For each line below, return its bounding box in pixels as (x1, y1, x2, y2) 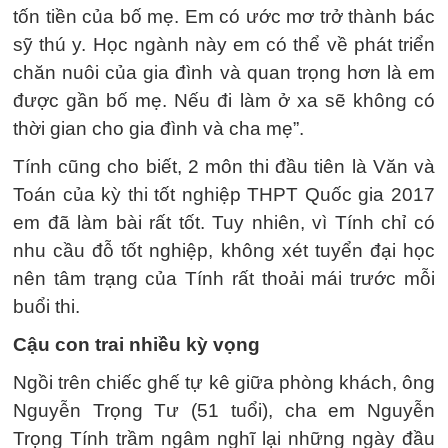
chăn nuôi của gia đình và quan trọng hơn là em (13, 61, 435, 83)
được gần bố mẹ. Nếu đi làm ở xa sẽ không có (13, 89, 435, 111)
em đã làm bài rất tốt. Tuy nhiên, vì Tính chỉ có (13, 211, 435, 233)
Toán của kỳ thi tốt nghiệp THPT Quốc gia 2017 (13, 183, 435, 205)
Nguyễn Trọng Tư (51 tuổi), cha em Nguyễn (13, 399, 435, 421)
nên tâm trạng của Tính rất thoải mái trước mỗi (13, 267, 435, 289)
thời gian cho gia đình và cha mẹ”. (13, 117, 304, 139)
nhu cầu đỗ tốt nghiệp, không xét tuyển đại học (13, 239, 435, 261)
